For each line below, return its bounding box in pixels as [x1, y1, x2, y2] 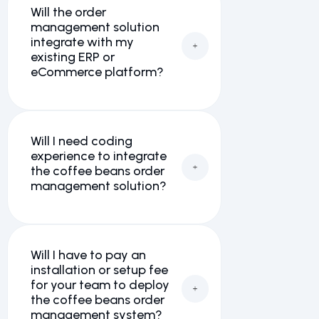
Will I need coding [31, 133, 132, 149]
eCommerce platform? [31, 64, 164, 80]
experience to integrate [31, 148, 167, 164]
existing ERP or [31, 49, 115, 65]
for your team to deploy [31, 277, 169, 293]
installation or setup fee [31, 262, 168, 278]
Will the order [31, 4, 106, 20]
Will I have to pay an [31, 247, 146, 263]
